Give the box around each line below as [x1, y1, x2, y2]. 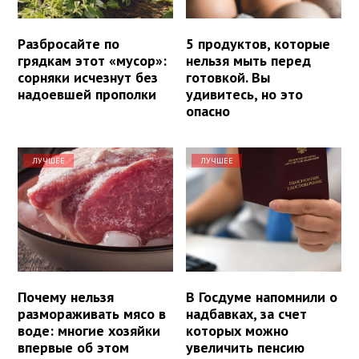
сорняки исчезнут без [18, 67, 158, 87]
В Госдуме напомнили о [186, 287, 338, 306]
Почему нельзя [18, 287, 114, 306]
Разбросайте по [18, 34, 119, 53]
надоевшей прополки [18, 84, 156, 103]
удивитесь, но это [186, 84, 304, 103]
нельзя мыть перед [186, 50, 312, 70]
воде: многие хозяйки [18, 321, 160, 340]
